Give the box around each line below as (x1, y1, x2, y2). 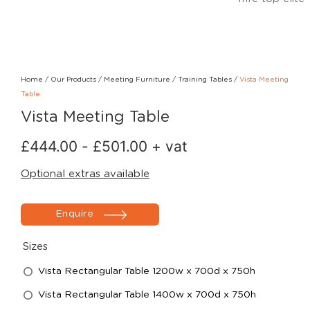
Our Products (51, 76, 96, 83)
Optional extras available (21, 169, 149, 179)
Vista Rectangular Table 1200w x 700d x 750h (38, 266, 255, 276)
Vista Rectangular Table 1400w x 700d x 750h (38, 289, 256, 300)
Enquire (55, 209, 94, 219)
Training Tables (178, 76, 232, 83)
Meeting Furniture (104, 76, 170, 83)
